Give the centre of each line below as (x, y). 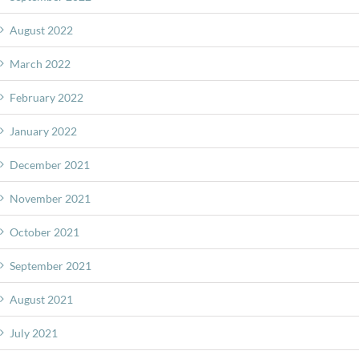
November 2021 (50, 198)
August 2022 (41, 30)
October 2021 (44, 232)
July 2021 (34, 333)
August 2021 (41, 299)
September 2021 (50, 265)
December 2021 (50, 164)
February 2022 (46, 97)
